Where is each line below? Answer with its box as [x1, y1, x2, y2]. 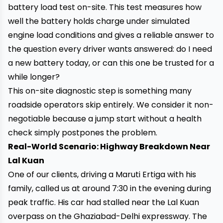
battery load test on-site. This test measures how [8, 1, 202, 13]
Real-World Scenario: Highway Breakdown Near [8, 141, 210, 152]
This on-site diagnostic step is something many [8, 85, 192, 97]
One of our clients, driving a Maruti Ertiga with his [8, 169, 196, 180]
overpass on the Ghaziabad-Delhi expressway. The [8, 211, 207, 222]
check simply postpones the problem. [8, 127, 157, 138]
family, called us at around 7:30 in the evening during [8, 183, 211, 194]
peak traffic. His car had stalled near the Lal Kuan [8, 197, 199, 208]
